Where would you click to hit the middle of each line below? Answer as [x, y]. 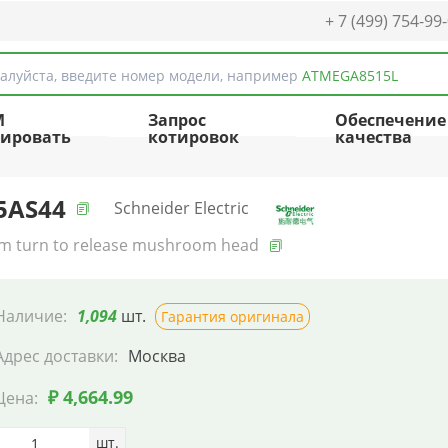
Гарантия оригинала [232, 316]
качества [374, 137]
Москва [157, 356]
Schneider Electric [181, 208]
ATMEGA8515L [350, 75]
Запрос [177, 120]
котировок [194, 137]
